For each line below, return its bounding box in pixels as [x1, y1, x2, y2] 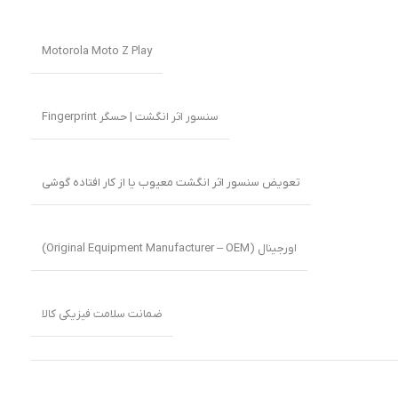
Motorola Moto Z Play [42, 43, 152, 59]
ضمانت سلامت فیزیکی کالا [42, 306, 163, 322]
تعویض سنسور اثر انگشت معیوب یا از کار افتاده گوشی [42, 174, 300, 190]
